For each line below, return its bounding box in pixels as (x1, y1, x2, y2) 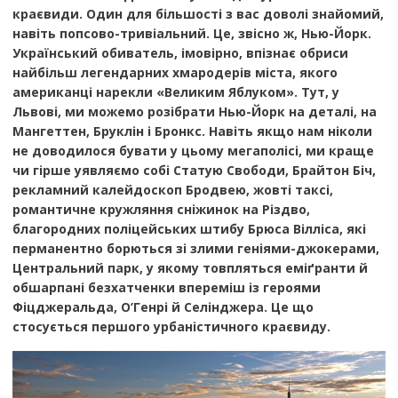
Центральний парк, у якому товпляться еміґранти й (12, 259, 368, 277)
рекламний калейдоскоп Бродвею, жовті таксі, (12, 181, 333, 199)
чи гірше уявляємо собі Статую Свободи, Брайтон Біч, (12, 162, 376, 179)
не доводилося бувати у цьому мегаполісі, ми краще (12, 142, 374, 160)
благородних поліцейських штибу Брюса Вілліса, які (12, 220, 366, 238)
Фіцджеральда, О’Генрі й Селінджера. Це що (12, 298, 314, 316)
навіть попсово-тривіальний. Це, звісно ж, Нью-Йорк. (12, 25, 371, 43)
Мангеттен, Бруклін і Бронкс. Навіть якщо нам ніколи (12, 123, 372, 140)
